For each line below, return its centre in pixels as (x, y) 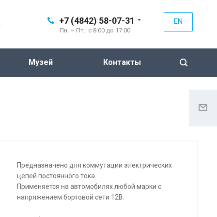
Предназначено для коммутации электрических (94, 165)
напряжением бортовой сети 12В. (70, 197)
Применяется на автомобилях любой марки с (89, 186)
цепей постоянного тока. (57, 176)
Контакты (122, 62)
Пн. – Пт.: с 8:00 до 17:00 (95, 30)
